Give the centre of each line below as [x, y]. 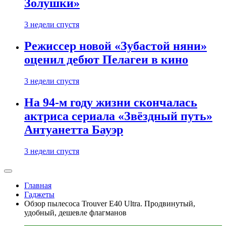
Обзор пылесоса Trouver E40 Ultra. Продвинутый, [110, 204]
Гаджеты [39, 194]
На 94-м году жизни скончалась [111, 103]
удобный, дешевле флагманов [75, 213]
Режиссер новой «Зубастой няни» [116, 46]
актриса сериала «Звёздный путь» [118, 116]
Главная [38, 185]
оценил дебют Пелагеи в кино [106, 60]
